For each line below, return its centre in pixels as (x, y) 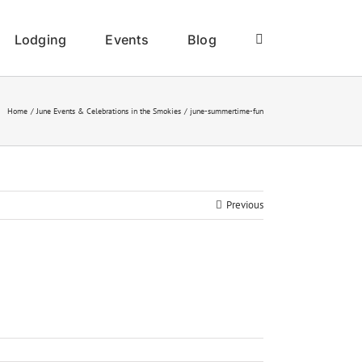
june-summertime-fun (227, 111)
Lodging (40, 39)
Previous (245, 205)
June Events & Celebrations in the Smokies (109, 111)
